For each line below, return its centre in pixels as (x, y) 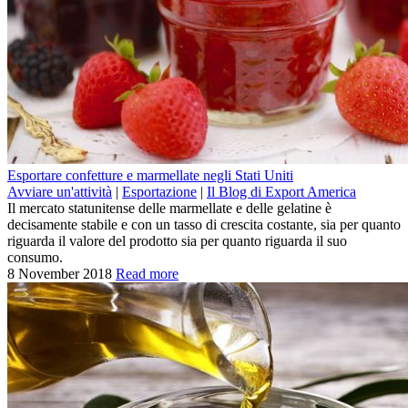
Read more (147, 273)
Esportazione (159, 191)
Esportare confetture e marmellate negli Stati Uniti (150, 175)
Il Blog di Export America (281, 191)
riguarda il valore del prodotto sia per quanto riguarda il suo (177, 240)
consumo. (35, 257)
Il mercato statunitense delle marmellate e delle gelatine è (169, 208)
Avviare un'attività (60, 191)
